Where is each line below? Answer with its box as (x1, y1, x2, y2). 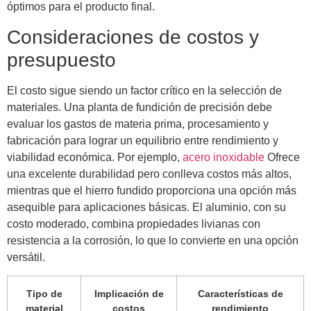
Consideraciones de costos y (7, 26, 259, 48)
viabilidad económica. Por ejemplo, (7, 151, 183, 163)
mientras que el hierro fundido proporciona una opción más (7, 184, 296, 196)
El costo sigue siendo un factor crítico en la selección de (7, 84, 282, 96)
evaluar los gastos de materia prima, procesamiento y (7, 117, 269, 130)
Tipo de (26, 287, 62, 299)
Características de (197, 287, 283, 299)
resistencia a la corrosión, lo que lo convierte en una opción (7, 234, 299, 246)
